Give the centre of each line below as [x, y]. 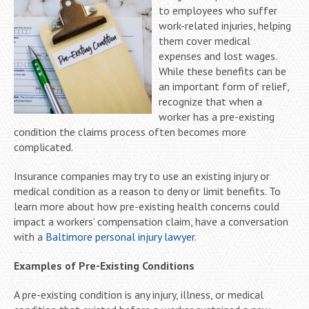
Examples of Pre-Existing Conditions [104, 265]
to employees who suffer [218, 10]
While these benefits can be [222, 71]
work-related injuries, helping [225, 25]
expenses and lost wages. [218, 56]
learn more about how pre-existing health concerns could [147, 206]
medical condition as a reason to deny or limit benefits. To [147, 191]
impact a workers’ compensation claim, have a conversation [151, 221]
